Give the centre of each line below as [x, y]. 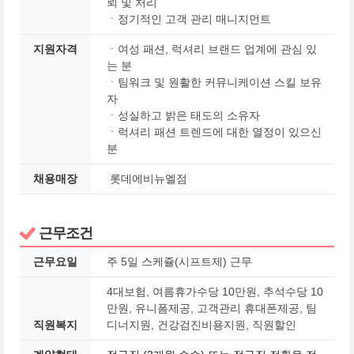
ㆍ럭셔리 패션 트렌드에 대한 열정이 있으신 [214, 132]
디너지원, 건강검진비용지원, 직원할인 [201, 325]
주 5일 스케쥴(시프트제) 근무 [179, 262]
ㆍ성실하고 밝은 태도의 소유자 [183, 115]
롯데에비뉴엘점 [147, 179]
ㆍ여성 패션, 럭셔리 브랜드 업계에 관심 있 [212, 49]
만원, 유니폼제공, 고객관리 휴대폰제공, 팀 [212, 308]
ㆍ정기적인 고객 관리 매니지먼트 [192, 19]
